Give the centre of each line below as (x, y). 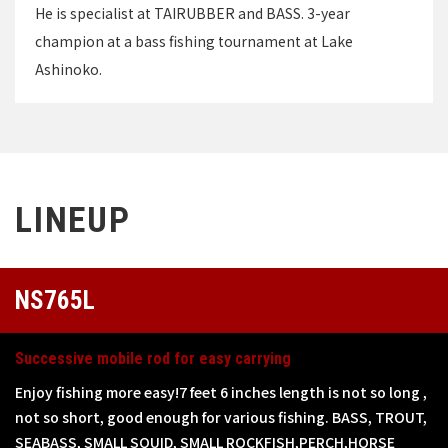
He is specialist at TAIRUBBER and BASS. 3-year (192, 13)
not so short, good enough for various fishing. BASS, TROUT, (221, 417)
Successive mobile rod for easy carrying (153, 359)
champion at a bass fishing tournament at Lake (194, 41)
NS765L (55, 301)
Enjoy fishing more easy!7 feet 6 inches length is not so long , (221, 392)
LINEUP (73, 221)
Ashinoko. (68, 69)
